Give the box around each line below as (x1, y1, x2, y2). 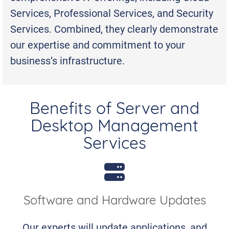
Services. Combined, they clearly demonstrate (10, 22, 218, 35)
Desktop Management (31, 119, 198, 135)
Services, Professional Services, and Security (10, 6, 213, 19)
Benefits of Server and (30, 102, 199, 118)
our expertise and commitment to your (10, 38, 185, 51)
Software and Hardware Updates (23, 195, 206, 208)
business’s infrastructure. (10, 54, 125, 67)
